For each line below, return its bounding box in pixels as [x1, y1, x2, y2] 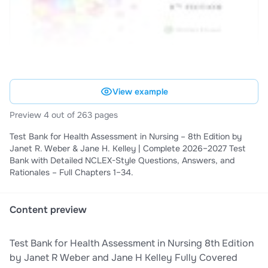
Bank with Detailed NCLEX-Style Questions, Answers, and [10, 155, 234, 166]
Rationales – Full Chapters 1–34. [10, 167, 133, 178]
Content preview [10, 203, 87, 217]
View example [112, 86, 168, 98]
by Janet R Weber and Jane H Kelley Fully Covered [10, 251, 237, 264]
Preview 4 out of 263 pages [10, 109, 118, 121]
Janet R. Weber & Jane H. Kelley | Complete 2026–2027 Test [10, 143, 245, 154]
